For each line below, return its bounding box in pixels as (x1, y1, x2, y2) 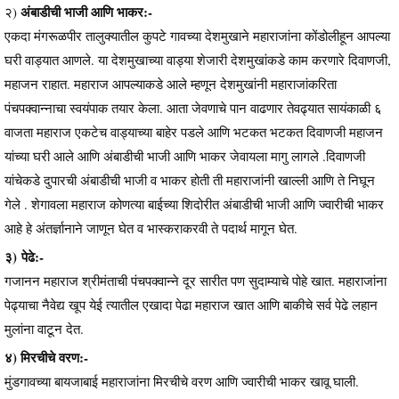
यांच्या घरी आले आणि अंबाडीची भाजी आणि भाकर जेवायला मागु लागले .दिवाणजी (4, 146, 365, 165)
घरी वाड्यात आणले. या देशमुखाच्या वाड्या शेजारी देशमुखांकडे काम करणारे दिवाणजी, (4, 50, 391, 69)
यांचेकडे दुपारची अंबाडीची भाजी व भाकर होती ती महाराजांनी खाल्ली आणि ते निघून (4, 170, 375, 189)
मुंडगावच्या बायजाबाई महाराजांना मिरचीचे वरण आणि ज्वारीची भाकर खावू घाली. (4, 371, 363, 390)
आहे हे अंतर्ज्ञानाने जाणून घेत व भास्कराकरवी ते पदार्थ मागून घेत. (4, 218, 302, 237)
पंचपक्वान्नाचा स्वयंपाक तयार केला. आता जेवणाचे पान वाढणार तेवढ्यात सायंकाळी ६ (4, 98, 382, 117)
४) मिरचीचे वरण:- (4, 346, 93, 367)
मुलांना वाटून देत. (4, 319, 84, 338)
